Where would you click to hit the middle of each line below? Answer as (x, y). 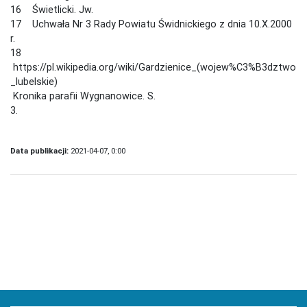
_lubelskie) (34, 81)
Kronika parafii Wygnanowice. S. (83, 96)
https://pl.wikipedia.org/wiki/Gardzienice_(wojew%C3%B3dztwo (153, 67)
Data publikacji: (40, 150)
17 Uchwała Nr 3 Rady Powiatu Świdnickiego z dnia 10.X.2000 (151, 24)
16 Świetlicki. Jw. (52, 9)
